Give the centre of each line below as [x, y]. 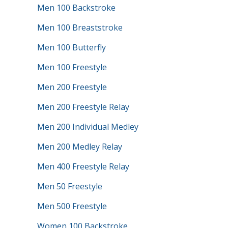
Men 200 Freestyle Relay [83, 107]
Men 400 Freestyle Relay [83, 166]
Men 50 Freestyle [69, 186]
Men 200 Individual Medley [88, 127]
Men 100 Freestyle [72, 67]
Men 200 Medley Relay [79, 147]
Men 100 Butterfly [71, 47]
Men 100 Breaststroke [80, 27]
